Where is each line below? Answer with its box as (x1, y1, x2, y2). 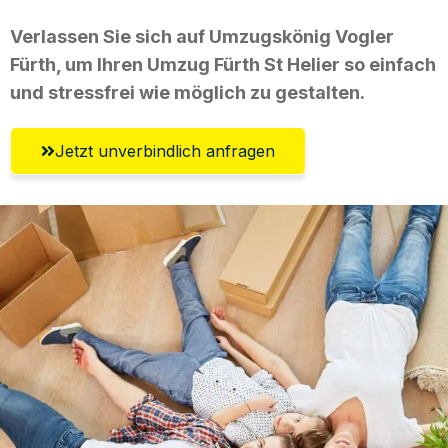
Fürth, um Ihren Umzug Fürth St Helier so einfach (10, 53, 436, 75)
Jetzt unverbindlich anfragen (55, 140, 275, 161)
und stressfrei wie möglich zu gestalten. (10, 81, 365, 103)
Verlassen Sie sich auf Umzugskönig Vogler (10, 25, 394, 47)
